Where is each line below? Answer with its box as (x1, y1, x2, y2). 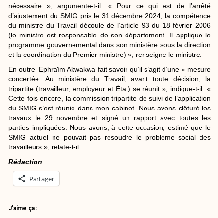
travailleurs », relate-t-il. (8, 143, 81, 151)
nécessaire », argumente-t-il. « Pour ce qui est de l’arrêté (8, 1, 211, 10)
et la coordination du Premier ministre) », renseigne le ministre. (8, 50, 202, 58)
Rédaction (8, 157, 43, 165)
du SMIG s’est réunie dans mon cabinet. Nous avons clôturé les (8, 104, 211, 112)
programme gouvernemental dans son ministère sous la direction (8, 40, 211, 49)
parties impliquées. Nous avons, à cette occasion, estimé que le (8, 123, 211, 131)
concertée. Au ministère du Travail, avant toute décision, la (8, 74, 211, 83)
